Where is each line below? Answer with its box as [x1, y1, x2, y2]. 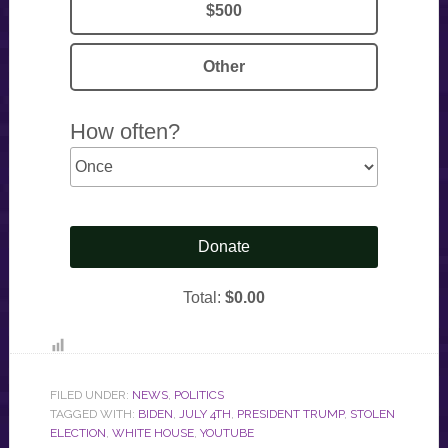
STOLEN [349, 406, 395, 421]
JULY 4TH [178, 406, 231, 421]
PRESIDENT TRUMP [236, 406, 344, 421]
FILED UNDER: [49, 387, 132, 402]
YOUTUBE [199, 425, 254, 440]
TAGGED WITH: [49, 406, 138, 421]
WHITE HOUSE [111, 425, 194, 440]
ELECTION [49, 425, 106, 440]
